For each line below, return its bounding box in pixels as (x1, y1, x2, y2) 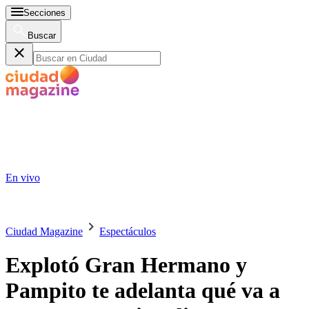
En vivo (6, 172, 40, 183)
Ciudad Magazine (6, 226, 83, 237)
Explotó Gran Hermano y (6, 252, 247, 278)
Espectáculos (99, 226, 156, 237)
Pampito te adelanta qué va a (6, 278, 280, 303)
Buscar (28, 30, 56, 41)
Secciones (23, 8, 66, 18)
